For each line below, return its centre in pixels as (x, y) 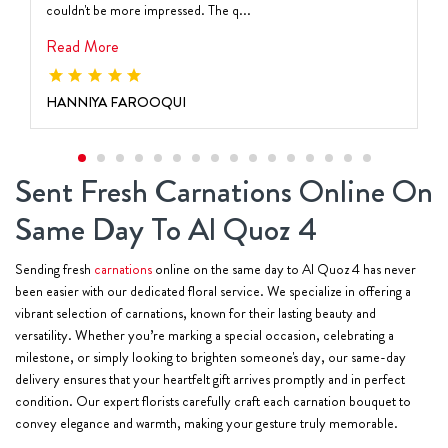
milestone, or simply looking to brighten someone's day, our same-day (210, 356)
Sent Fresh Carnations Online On (224, 190)
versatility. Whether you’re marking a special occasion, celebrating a (204, 334)
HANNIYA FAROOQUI (116, 101)
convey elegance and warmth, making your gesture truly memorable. (206, 422)
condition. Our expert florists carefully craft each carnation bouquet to (213, 400)
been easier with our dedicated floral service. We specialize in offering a (213, 290)
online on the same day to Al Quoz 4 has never (284, 268)
